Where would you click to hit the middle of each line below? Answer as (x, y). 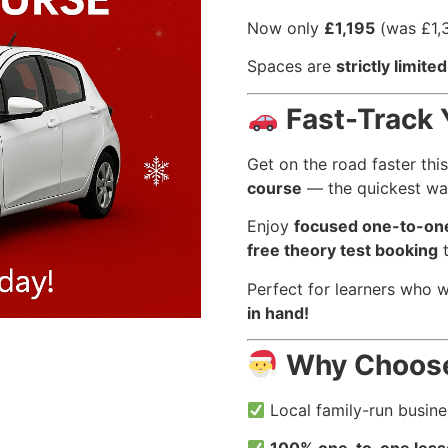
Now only (285, 28)
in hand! (277, 312)
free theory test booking (342, 250)
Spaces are (291, 66)
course (274, 187)
